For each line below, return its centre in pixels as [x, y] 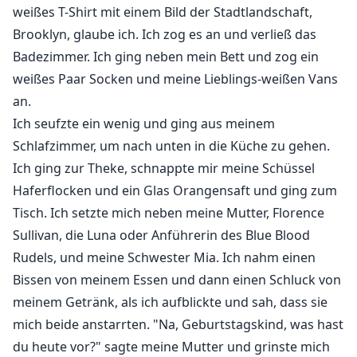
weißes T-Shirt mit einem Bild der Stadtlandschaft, [163, 12]
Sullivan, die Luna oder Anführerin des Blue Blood [161, 235]
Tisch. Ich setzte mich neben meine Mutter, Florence [169, 213]
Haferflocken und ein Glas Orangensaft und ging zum [175, 191]
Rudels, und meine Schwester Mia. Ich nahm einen [164, 258]
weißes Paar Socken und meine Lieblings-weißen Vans [175, 79]
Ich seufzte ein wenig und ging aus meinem [144, 124]
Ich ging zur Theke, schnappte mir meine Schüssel [164, 169]
